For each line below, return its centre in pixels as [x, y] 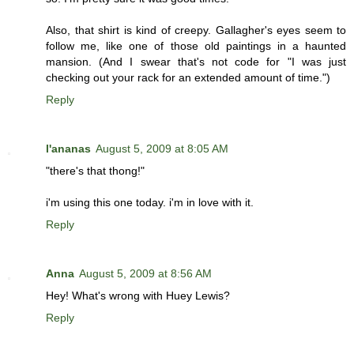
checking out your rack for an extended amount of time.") [188, 78]
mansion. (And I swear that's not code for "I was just [196, 62]
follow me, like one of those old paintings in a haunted [196, 46]
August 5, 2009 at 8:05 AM [162, 149]
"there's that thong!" [95, 171]
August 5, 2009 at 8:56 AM [145, 274]
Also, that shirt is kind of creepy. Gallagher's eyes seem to [196, 30]
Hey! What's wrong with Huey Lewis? [138, 296]
